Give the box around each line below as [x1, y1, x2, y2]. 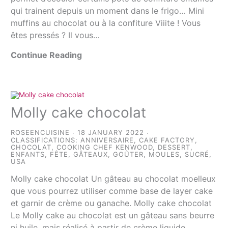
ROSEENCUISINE [11, 128, 70, 137]
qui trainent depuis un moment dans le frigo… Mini [11, 5, 205, 16]
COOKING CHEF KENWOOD [56, 142, 153, 151]
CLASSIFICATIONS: [11, 135, 81, 144]
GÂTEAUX [73, 150, 108, 158]
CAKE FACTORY [139, 135, 195, 144]
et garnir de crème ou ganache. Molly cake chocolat [11, 197, 212, 208]
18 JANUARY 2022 [77, 128, 145, 137]
